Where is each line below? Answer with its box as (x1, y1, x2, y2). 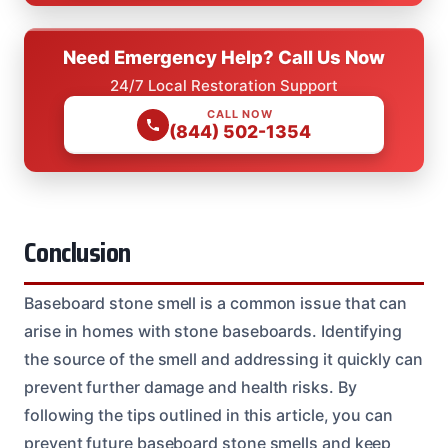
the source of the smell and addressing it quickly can (24, 348, 423, 369)
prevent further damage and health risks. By (24, 376, 357, 397)
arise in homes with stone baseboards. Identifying (24, 320, 403, 341)
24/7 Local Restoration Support (110, 75, 338, 95)
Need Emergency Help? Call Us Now (63, 45, 385, 68)
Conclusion (24, 231, 131, 274)
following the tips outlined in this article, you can (24, 404, 393, 425)
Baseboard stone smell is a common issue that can (24, 292, 408, 313)
